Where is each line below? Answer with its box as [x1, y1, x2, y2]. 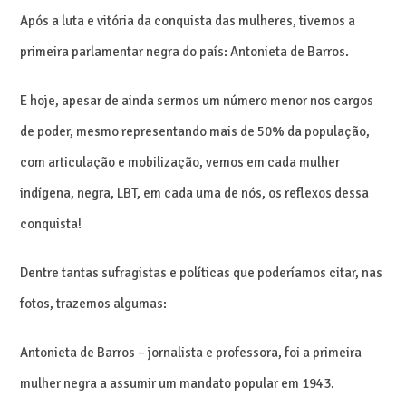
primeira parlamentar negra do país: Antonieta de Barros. [20, 43, 350, 60]
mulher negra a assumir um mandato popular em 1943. [20, 374, 335, 391]
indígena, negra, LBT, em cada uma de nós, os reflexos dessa [20, 184, 370, 201]
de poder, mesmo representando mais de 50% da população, [20, 122, 371, 140]
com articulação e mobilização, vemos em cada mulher [20, 153, 341, 170]
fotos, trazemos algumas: [20, 295, 168, 312]
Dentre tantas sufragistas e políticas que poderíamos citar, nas [20, 264, 383, 281]
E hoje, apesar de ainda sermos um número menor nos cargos [20, 92, 374, 109]
